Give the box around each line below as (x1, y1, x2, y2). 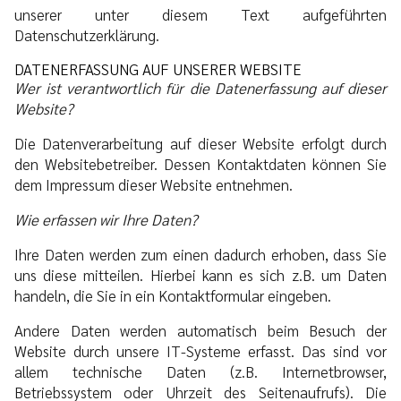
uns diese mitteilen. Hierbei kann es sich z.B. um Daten (14, 264, 387, 285)
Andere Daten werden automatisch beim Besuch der (14, 320, 387, 340)
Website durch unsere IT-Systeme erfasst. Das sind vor (14, 340, 387, 361)
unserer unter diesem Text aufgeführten (14, 4, 387, 24)
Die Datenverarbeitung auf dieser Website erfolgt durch (14, 132, 387, 153)
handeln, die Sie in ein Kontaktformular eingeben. (14, 285, 331, 305)
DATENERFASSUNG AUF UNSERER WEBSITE (14, 58, 302, 79)
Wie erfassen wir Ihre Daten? (14, 209, 198, 229)
